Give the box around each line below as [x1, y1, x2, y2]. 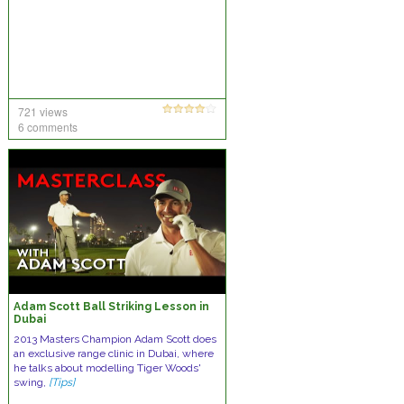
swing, [13, 376, 49, 389]
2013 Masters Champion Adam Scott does [13, 333, 216, 345]
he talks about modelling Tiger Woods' [13, 362, 201, 374]
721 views [17, 104, 68, 119]
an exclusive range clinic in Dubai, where [13, 347, 214, 360]
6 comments [17, 119, 78, 134]
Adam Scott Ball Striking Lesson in [13, 300, 209, 313]
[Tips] [48, 376, 75, 389]
